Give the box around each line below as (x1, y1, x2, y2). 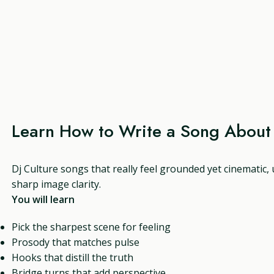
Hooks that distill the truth (12, 250, 134, 264)
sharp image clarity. (12, 177, 102, 191)
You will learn (12, 192, 75, 206)
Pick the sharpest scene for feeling (12, 220, 171, 234)
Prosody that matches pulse (12, 235, 140, 249)
